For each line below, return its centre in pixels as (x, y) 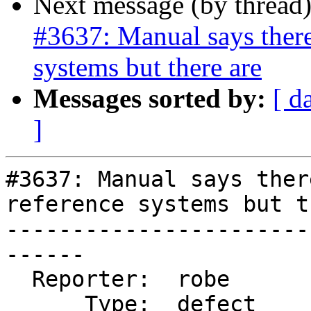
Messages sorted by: (150, 99)
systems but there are (148, 67)
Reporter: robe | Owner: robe (19, 279)
